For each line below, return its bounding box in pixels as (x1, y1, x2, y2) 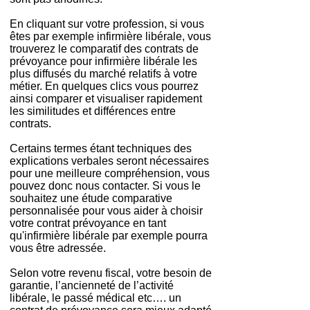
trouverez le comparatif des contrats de (10, 43, 199, 55)
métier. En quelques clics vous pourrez (10, 80, 199, 92)
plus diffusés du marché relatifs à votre (10, 68, 197, 80)
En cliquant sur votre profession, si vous (10, 18, 204, 30)
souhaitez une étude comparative (10, 192, 172, 204)
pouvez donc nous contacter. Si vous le (10, 180, 201, 192)
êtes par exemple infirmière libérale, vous (10, 30, 211, 42)
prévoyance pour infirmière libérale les (10, 55, 197, 67)
